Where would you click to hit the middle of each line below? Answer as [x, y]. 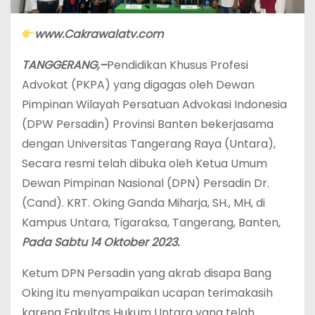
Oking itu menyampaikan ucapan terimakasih [147, 292]
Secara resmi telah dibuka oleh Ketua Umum [144, 163]
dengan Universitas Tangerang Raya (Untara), [149, 143]
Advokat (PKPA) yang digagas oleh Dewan [138, 84]
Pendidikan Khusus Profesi [178, 65]
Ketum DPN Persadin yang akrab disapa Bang [147, 273]
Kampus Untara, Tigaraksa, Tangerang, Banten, [151, 222]
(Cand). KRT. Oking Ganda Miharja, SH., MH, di [143, 202]
